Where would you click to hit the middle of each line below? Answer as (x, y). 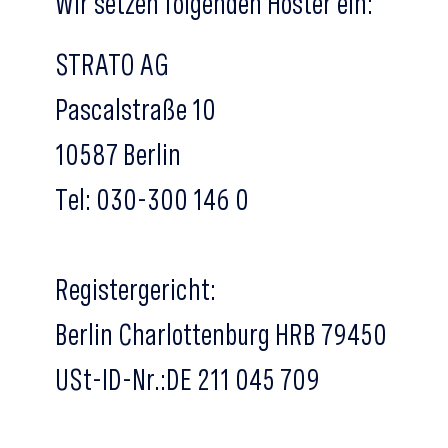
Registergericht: (135, 289)
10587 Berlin (118, 154)
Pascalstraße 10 (135, 109)
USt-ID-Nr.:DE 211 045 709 (187, 379)
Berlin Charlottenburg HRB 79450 (221, 334)
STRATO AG (112, 64)
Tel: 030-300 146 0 (152, 199)
